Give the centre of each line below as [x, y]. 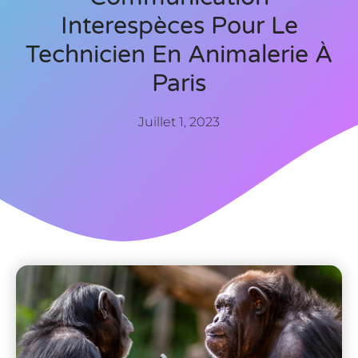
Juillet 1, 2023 [179, 121]
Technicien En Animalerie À [179, 54]
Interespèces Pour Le [179, 26]
